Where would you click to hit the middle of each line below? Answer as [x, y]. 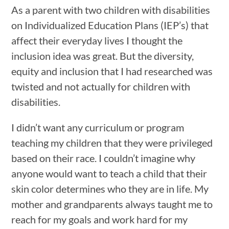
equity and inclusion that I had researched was [112, 71]
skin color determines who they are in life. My [110, 188]
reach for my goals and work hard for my [100, 219]
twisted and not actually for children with [101, 86]
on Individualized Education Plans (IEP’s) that [110, 25]
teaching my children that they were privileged [112, 142]
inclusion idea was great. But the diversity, [103, 55]
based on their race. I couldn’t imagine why [104, 158]
